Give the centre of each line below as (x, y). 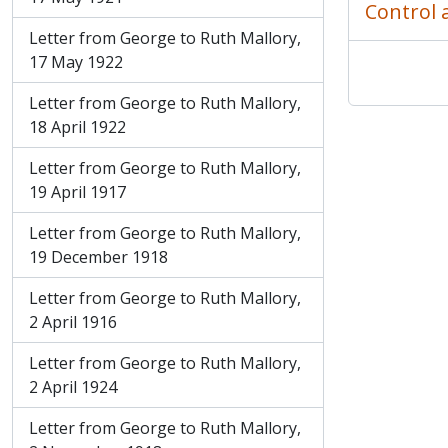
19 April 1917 (77, 192)
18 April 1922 (77, 127)
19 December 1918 (98, 257)
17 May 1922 (76, 62)
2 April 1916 (73, 322)
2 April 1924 (73, 387)
